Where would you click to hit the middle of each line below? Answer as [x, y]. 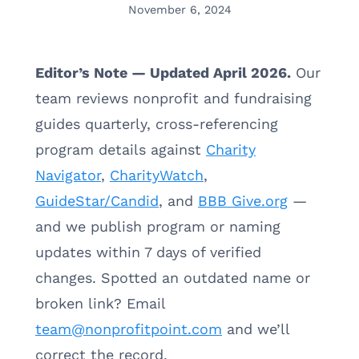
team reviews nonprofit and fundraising [173, 98]
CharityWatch [157, 175]
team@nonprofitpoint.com [129, 329]
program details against [121, 149]
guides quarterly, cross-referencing [157, 123]
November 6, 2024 [179, 9]
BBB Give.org [243, 200]
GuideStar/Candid [97, 200]
